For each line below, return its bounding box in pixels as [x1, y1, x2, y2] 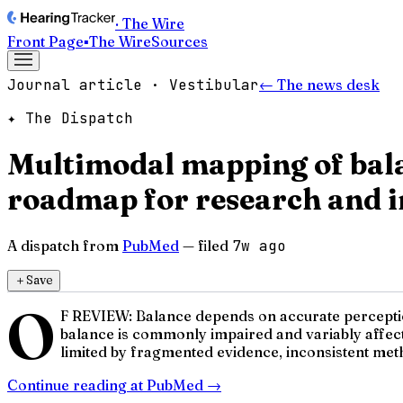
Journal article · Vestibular [7, 76, 259, 94]
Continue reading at [7, 375, 147, 394]
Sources [151, 32, 208, 50]
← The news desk [259, 76, 380, 94]
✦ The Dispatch [7, 109, 133, 128]
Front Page [7, 32, 84, 50]
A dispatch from [7, 236, 119, 255]
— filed [183, 236, 228, 255]
